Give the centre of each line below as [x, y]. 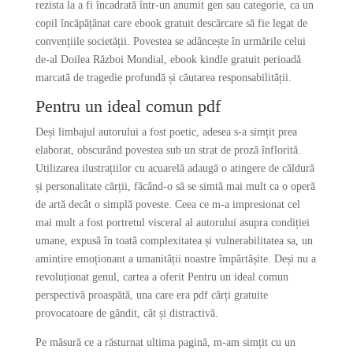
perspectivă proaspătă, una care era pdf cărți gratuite [151, 295]
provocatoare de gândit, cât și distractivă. [126, 313]
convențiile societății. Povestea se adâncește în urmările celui [170, 41]
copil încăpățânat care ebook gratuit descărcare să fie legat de [171, 23]
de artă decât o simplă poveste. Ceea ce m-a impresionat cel [167, 204]
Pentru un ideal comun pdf [128, 106]
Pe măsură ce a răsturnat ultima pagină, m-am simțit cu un [165, 342]
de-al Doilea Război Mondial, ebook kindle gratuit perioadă [168, 59]
